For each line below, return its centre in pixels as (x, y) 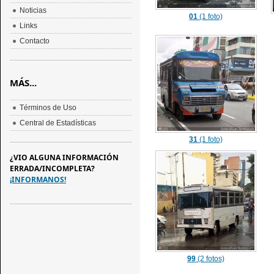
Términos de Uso (48, 108)
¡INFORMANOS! (38, 180)
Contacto (34, 41)
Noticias (33, 10)
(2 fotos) (210, 259)
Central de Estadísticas (57, 123)
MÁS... (23, 83)
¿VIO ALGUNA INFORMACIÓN (64, 157)
